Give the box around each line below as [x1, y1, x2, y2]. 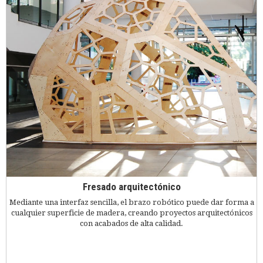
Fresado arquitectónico [82, 181, 181, 193]
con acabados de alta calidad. [80, 218, 183, 228]
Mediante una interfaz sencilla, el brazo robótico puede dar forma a [9, 197, 254, 207]
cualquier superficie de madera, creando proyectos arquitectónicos [11, 208, 252, 217]
